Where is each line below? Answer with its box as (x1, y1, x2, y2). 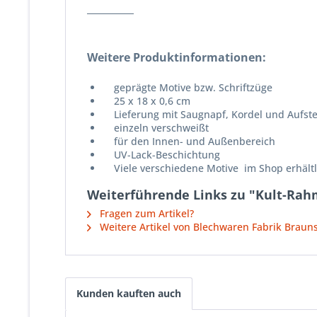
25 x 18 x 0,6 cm (103, 94, 190, 108)
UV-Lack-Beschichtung (103, 148, 220, 161)
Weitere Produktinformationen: (87, 50, 266, 65)
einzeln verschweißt (103, 121, 209, 134)
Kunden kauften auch (76, 287, 181, 300)
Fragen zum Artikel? (97, 207, 194, 220)
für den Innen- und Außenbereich (103, 134, 275, 148)
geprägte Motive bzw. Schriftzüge (103, 81, 272, 94)
